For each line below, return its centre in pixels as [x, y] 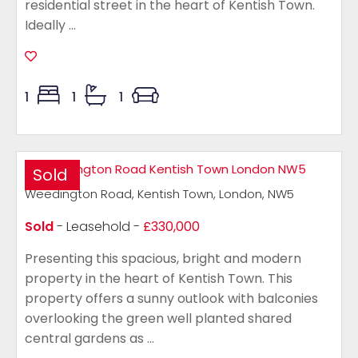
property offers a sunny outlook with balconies [171, 298]
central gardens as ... [89, 338]
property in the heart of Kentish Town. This [159, 278]
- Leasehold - [98, 227]
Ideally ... [50, 25]
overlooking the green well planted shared [158, 318]
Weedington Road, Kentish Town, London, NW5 [159, 194]
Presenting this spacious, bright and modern [163, 259]
